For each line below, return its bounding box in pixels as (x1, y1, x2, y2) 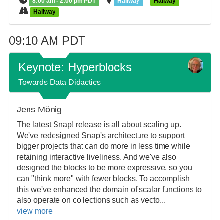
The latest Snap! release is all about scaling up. (16, 120, 181, 129)
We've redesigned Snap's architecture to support (16, 131, 185, 139)
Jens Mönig (16, 105, 62, 114)
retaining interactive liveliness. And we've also (16, 153, 176, 161)
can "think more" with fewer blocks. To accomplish (16, 174, 190, 183)
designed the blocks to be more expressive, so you (16, 164, 192, 172)
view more (16, 207, 53, 215)
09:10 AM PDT (8, 34, 85, 47)
